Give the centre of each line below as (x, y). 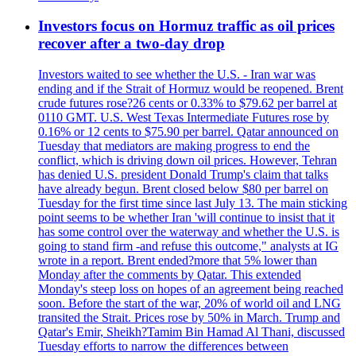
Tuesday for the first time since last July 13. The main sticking (193, 203)
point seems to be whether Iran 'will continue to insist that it (186, 218)
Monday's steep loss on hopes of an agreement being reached (191, 289)
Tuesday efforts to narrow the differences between (163, 346)
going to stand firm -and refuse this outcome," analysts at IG (188, 246)
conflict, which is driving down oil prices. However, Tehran (188, 161)
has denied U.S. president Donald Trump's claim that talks (183, 175)
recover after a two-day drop (132, 44)
